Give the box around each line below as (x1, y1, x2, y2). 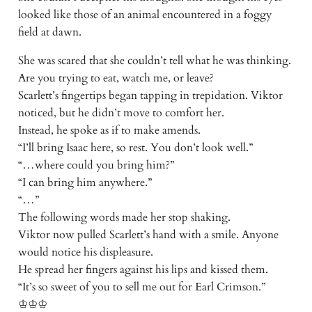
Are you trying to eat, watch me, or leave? (17, 70, 214, 86)
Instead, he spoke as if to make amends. (17, 122, 201, 138)
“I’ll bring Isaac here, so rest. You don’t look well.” (17, 139, 253, 155)
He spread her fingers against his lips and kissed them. (17, 261, 268, 277)
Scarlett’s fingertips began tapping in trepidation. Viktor (17, 87, 283, 103)
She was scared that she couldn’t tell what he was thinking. (17, 52, 291, 68)
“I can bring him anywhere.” (17, 174, 152, 190)
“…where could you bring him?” (17, 157, 174, 173)
